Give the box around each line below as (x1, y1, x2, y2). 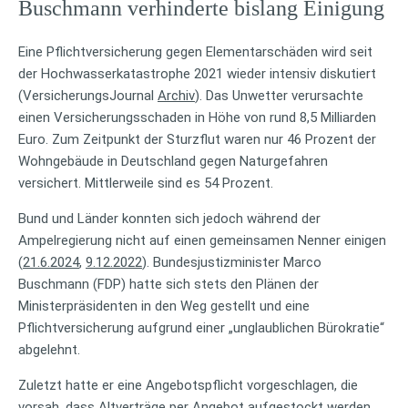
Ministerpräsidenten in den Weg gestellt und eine (18, 297, 310, 314)
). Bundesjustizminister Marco (142, 253, 321, 270)
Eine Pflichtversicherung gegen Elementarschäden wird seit (18, 43, 372, 60)
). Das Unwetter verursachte (195, 87, 363, 104)
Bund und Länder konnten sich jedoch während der (18, 209, 321, 227)
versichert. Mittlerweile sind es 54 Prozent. (18, 174, 273, 191)
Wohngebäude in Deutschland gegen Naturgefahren (18, 152, 328, 169)
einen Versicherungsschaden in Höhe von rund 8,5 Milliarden (18, 108, 376, 126)
